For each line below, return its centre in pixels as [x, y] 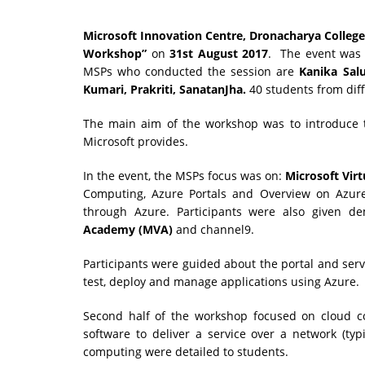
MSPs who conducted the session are [191, 71]
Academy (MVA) [128, 229]
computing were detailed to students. [186, 351]
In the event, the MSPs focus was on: [184, 175]
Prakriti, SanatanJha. [190, 89]
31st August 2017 [219, 53]
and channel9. [213, 229]
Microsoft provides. [136, 141]
